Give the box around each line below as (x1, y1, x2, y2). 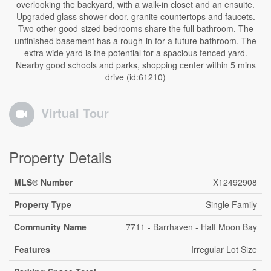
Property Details (9, 146, 112, 168)
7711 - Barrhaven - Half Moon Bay (126, 220, 257, 233)
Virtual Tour (41, 103, 109, 122)
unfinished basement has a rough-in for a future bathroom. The (15, 34, 256, 47)
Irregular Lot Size (191, 243, 257, 255)
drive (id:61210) (105, 70, 166, 83)
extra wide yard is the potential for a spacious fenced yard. (24, 46, 247, 59)
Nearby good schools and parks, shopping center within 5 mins (15, 58, 256, 71)
